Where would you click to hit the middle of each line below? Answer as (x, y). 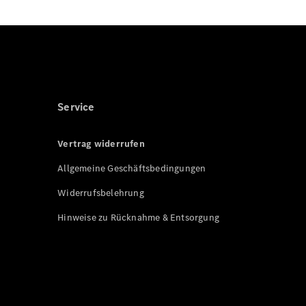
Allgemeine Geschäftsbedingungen (132, 168)
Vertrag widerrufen (101, 144)
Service (76, 107)
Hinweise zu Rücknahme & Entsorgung (139, 218)
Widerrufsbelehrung (101, 193)
